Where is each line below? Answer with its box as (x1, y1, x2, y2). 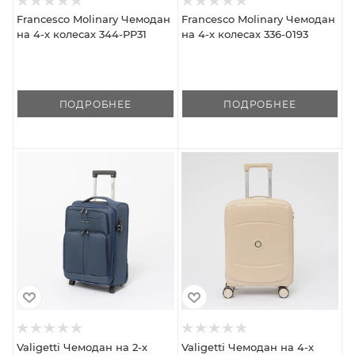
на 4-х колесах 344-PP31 (17, 28, 147, 41)
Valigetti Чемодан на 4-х (181, 340, 314, 353)
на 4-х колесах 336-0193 (181, 28, 308, 41)
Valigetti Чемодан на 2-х (17, 340, 147, 353)
